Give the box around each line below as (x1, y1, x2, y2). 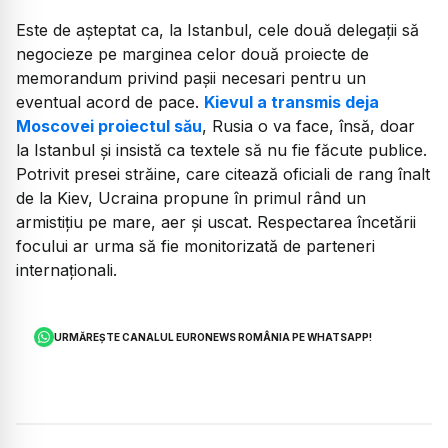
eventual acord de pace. (16, 92, 204, 113)
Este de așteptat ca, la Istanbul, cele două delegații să (16, 20, 419, 41)
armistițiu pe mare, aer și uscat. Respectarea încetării (16, 212, 416, 233)
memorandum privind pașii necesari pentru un (16, 68, 366, 89)
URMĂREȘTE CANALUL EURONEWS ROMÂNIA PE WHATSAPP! (54, 330, 373, 343)
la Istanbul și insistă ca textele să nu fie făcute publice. (16, 140, 427, 161)
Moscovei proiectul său (16, 116, 202, 137)
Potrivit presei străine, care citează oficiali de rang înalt (16, 164, 430, 185)
